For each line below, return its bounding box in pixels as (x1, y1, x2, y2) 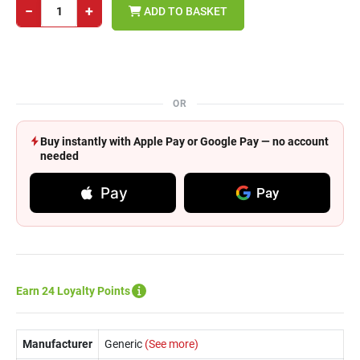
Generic (104, 337, 142, 350)
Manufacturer (22, 337, 92, 350)
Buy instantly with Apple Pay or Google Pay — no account (40, 135, 329, 148)
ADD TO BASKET (141, 4, 227, 18)
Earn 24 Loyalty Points (16, 284, 130, 297)
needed (40, 149, 79, 162)
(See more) (142, 337, 198, 350)
